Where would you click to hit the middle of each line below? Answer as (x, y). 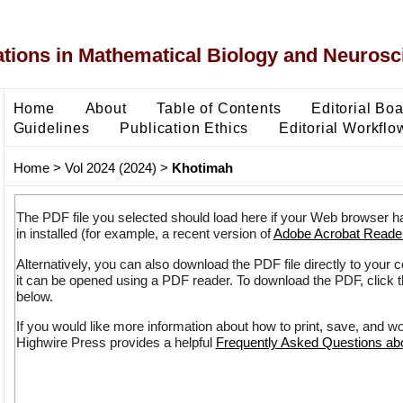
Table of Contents (219, 107)
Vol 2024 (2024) (110, 168)
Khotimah (202, 168)
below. (34, 296)
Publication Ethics (184, 127)
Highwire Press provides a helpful (116, 343)
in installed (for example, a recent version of (144, 234)
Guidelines (51, 127)
